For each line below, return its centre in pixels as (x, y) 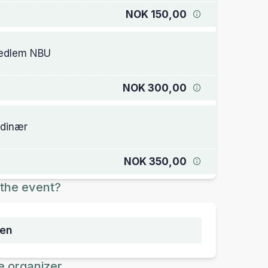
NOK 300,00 (155, 88)
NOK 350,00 (155, 162)
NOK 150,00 (156, 14)
